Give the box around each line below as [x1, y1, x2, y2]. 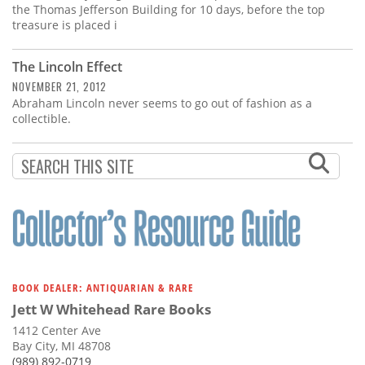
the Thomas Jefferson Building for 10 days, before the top [12, 2, 325, 18]
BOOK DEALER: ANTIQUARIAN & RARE [12, 280, 194, 295]
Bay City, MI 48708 [12, 338, 111, 354]
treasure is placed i [12, 17, 117, 33]
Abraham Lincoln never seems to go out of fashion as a [12, 95, 312, 112]
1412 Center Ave [12, 323, 101, 338]
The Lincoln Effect [12, 58, 122, 77]
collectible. [12, 111, 71, 127]
